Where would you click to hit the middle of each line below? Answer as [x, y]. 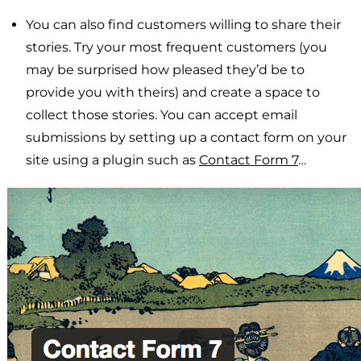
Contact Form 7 [249, 160]
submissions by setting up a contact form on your [186, 137]
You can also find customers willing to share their [183, 24]
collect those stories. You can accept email [162, 114]
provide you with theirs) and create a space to [173, 92]
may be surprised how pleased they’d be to [165, 69]
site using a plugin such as [112, 160]
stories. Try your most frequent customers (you [176, 47]
